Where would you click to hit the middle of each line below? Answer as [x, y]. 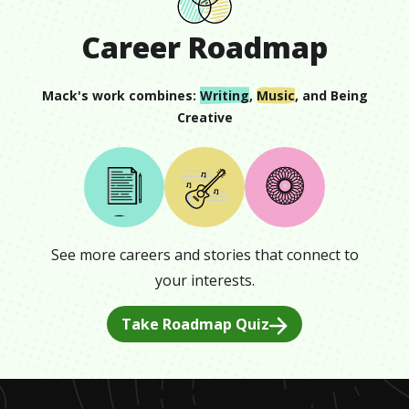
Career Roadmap [204, 47]
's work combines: [136, 95]
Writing [224, 95]
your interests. [204, 280]
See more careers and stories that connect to [204, 254]
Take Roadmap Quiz [195, 324]
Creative [204, 117]
